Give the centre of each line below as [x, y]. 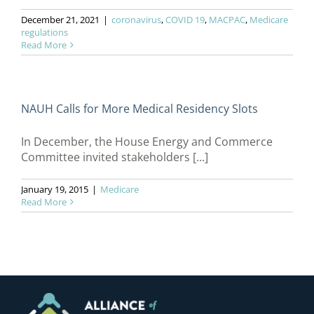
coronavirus [136, 20]
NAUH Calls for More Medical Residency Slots [139, 109]
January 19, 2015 [55, 190]
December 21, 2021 [60, 20]
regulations [45, 33]
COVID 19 [185, 20]
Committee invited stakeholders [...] [115, 157]
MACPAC [227, 20]
